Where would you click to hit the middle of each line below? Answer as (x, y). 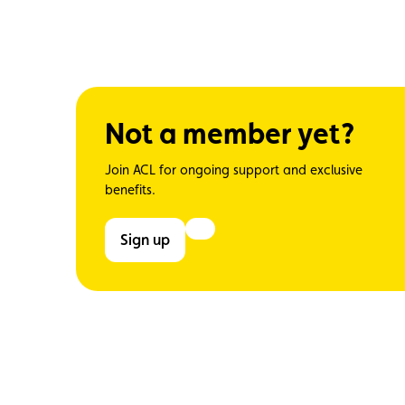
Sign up (149, 240)
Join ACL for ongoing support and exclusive (234, 170)
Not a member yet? (230, 134)
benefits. (130, 190)
